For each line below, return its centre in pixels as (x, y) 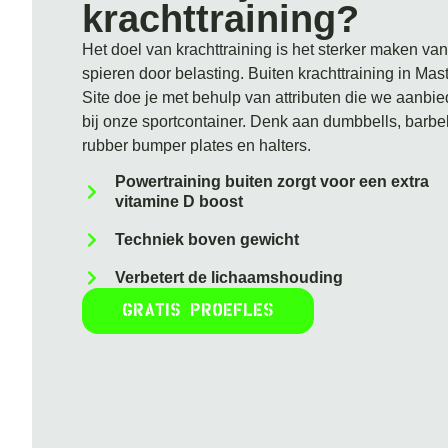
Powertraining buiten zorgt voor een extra (272, 181)
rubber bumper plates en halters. (197, 145)
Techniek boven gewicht (207, 239)
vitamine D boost (179, 201)
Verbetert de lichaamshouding (229, 277)
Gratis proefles (198, 311)
